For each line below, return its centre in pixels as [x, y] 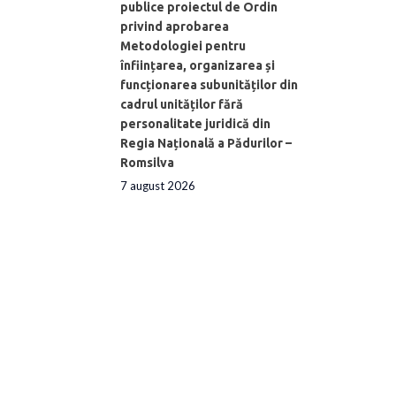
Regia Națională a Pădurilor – [206, 143]
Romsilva [147, 162]
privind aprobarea [175, 26]
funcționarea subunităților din [209, 84]
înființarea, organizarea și [198, 65]
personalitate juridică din [195, 123]
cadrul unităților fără [182, 104]
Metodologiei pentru [183, 46]
